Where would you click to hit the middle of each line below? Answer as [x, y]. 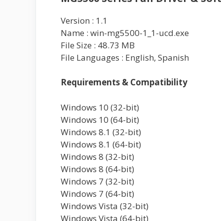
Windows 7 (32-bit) [97, 181]
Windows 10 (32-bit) [100, 107]
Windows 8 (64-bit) [97, 169]
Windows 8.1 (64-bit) [101, 144]
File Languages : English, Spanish [125, 57]
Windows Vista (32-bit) [105, 206]
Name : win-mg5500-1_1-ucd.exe [125, 33]
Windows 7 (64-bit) [97, 193]
